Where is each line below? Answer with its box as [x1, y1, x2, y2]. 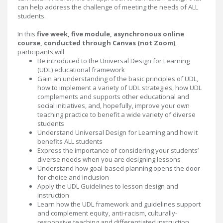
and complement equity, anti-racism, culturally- [37, 209, 177, 218]
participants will [17, 47, 64, 56]
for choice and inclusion [37, 173, 109, 182]
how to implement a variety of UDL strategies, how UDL [37, 83, 202, 92]
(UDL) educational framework [37, 65, 125, 74]
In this [17, 29, 37, 38]
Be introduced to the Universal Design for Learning [37, 56, 190, 65]
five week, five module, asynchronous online [37, 29, 184, 38]
